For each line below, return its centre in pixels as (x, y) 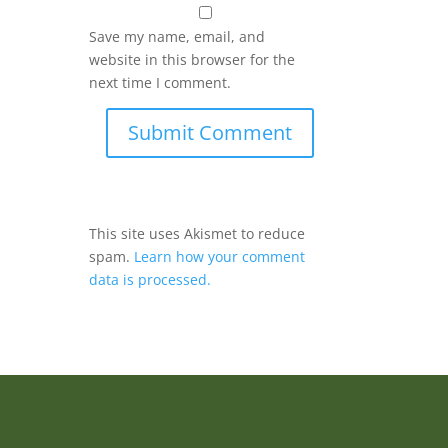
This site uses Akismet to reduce (197, 234)
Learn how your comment (220, 257)
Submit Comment (209, 133)
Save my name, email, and (177, 37)
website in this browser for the (192, 60)
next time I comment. (160, 83)
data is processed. (150, 280)
